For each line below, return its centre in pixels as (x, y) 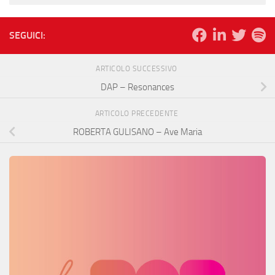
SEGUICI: (27, 36)
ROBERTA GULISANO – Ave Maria (137, 132)
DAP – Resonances (137, 87)
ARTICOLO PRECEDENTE (137, 114)
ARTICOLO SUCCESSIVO (137, 69)
